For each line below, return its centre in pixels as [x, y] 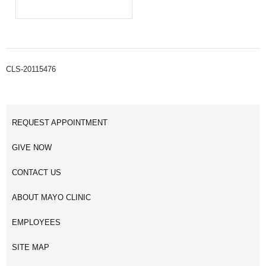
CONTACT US [37, 172]
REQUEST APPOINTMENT [60, 123]
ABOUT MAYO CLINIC [51, 197]
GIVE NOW [32, 148]
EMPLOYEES [36, 222]
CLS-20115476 [31, 69]
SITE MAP [31, 247]
